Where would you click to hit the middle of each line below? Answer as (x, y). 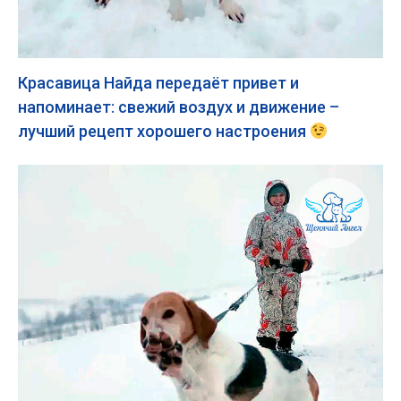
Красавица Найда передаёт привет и (158, 83)
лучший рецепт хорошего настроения (164, 131)
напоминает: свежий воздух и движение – (179, 107)
